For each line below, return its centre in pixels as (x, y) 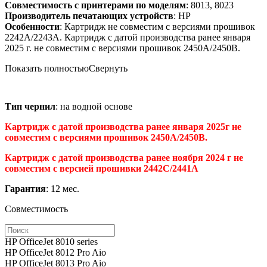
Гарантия (25, 188)
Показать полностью (47, 68)
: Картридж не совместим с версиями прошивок (157, 26)
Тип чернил (30, 106)
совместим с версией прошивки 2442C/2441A (102, 168)
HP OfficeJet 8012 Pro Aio (55, 252)
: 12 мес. (63, 188)
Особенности (32, 26)
